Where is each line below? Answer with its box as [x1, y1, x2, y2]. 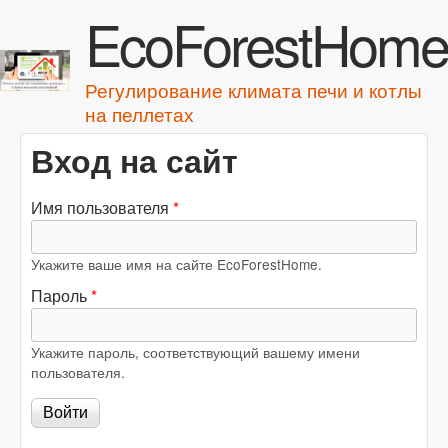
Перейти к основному [148, 4, 308, 27]
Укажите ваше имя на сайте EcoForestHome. [31, 254, 322, 274]
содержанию [181, 36, 275, 59]
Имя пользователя [31, 196, 173, 219]
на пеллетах [85, 100, 194, 127]
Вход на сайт [31, 137, 238, 183]
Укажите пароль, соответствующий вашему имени [31, 342, 360, 362]
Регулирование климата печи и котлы [85, 76, 422, 103]
